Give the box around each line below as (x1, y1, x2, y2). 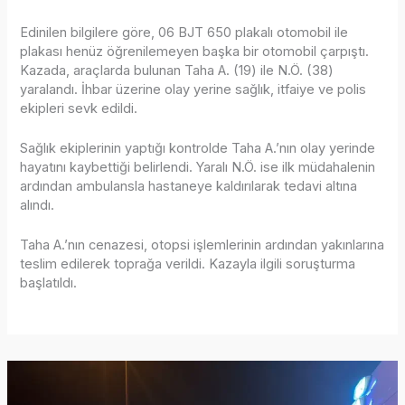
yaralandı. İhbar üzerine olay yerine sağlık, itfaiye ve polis (20, 80, 367, 98)
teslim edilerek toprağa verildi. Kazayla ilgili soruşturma (20, 256, 356, 273)
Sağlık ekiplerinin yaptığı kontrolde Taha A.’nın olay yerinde (20, 139, 376, 156)
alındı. (20, 196, 55, 213)
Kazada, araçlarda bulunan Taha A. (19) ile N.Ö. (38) (20, 61, 334, 79)
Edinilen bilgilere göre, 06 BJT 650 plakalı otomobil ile (20, 24, 349, 41)
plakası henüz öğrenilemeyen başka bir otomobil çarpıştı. (20, 42, 370, 60)
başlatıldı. (20, 275, 78, 292)
